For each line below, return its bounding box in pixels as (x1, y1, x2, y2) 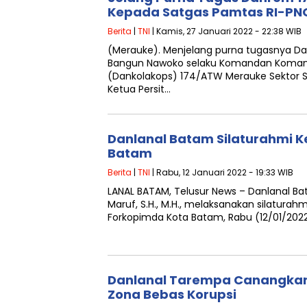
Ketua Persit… (108, 82, 171, 96)
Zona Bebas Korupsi (108, 286, 236, 303)
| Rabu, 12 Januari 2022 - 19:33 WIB (150, 167, 293, 178)
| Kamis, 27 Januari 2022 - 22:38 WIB (150, 25, 302, 37)
